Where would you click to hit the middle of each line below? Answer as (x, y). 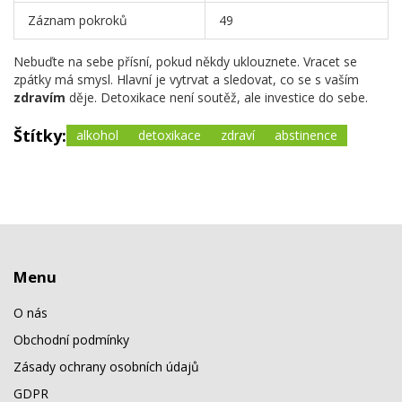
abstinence (306, 135)
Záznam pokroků (78, 20)
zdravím (39, 97)
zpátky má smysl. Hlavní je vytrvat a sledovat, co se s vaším (186, 79)
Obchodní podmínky (71, 340)
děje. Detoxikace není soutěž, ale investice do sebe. (217, 97)
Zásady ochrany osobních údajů (106, 367)
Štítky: (40, 135)
